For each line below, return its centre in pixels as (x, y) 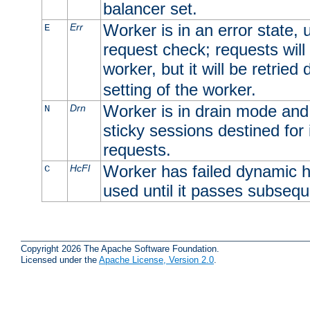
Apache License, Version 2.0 (156, 259)
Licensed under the (60, 259)
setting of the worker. (179, 90)
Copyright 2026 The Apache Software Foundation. (120, 248)
